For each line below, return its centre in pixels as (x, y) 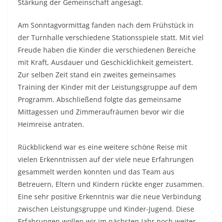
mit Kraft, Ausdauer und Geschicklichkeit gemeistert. (106, 62)
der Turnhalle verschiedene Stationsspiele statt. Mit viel (111, 37)
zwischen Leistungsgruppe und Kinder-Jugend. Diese (106, 209)
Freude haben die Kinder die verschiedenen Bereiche (107, 50)
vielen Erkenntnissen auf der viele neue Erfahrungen (106, 159)
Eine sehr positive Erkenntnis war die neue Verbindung (110, 196)
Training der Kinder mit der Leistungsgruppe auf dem (108, 87)
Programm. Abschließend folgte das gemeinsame (100, 99)
